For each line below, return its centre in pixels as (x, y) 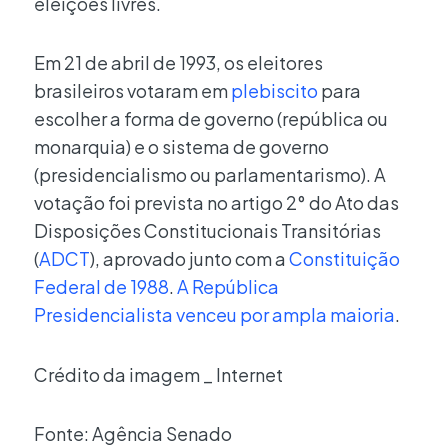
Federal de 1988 (101, 287)
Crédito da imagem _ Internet (158, 374)
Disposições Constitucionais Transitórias (207, 231)
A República (228, 287)
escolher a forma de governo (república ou (211, 119)
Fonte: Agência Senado (133, 434)
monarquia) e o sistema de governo (181, 147)
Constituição (344, 259)
